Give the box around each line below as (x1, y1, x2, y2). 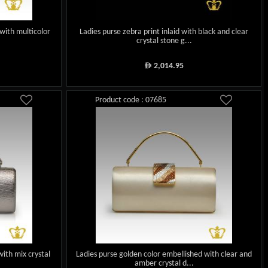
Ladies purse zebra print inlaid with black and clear (80, 27, 249, 36)
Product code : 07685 (95, 95, 167, 105)
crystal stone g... (136, 36, 192, 45)
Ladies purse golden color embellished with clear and (76, 250, 252, 260)
